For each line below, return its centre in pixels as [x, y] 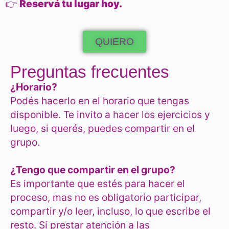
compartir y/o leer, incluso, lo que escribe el [110, 211]
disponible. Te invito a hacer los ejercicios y [110, 115]
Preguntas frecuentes [90, 72]
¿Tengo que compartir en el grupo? [93, 170]
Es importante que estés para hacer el [98, 184]
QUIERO [114, 42]
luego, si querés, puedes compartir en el [102, 129]
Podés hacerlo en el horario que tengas [100, 101]
